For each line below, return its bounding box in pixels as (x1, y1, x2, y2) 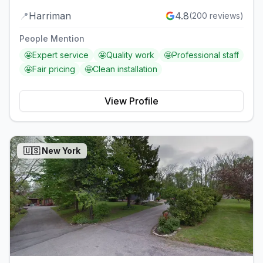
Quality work (106, 49, 154, 60)
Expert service (32, 49, 89, 60)
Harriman (29, 9, 71, 22)
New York (42, 145, 80, 156)
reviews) (207, 10, 244, 21)
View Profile (104, 95, 159, 107)
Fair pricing (32, 63, 75, 74)
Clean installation (93, 63, 157, 74)
